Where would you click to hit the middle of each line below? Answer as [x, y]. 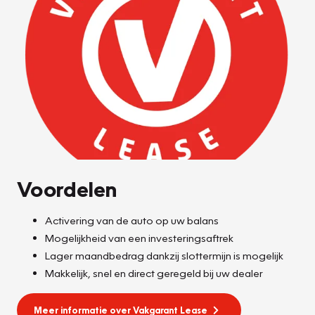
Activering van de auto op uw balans [132, 220]
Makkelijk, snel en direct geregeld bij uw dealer [154, 273]
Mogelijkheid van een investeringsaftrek [139, 238]
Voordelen [67, 189]
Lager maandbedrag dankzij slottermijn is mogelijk [164, 256]
